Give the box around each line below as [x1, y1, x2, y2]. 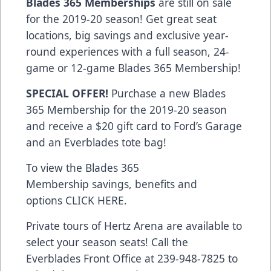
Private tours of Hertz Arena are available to [26, 218, 242, 233]
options [26, 193, 65, 208]
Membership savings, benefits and [26, 177, 197, 192]
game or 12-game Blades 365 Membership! [26, 60, 241, 76]
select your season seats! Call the [26, 235, 188, 250]
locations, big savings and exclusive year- [26, 28, 229, 43]
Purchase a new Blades [108, 86, 226, 101]
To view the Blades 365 [26, 160, 139, 175]
